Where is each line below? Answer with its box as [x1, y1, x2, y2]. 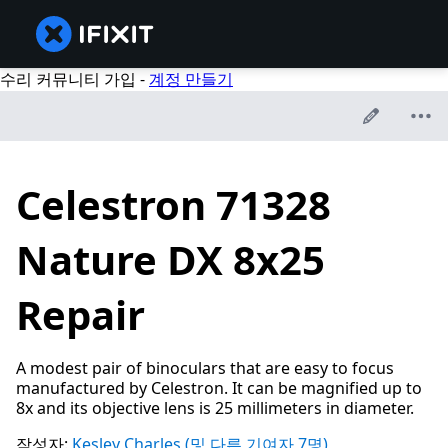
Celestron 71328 [16, 177, 331, 233]
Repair [16, 287, 145, 343]
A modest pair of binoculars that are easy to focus [16, 357, 394, 380]
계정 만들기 [149, 68, 233, 90]
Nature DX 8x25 [16, 232, 325, 288]
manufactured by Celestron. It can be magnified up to [16, 377, 422, 400]
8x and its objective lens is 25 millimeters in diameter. [16, 397, 414, 420]
